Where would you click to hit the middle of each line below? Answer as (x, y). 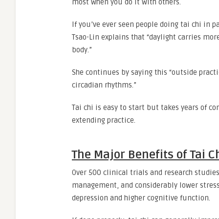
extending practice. (104, 120)
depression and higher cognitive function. (142, 198)
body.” (83, 50)
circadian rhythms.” (104, 85)
